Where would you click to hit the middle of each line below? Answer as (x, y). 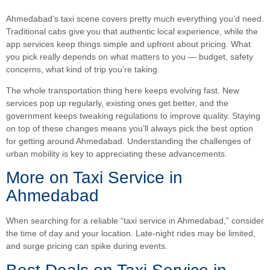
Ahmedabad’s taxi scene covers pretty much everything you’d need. (135, 18)
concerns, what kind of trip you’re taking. (83, 69)
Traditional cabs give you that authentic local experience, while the (132, 31)
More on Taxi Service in (94, 178)
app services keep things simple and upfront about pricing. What (128, 44)
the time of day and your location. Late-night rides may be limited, (131, 234)
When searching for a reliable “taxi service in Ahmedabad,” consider (135, 221)
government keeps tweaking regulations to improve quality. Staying (133, 115)
